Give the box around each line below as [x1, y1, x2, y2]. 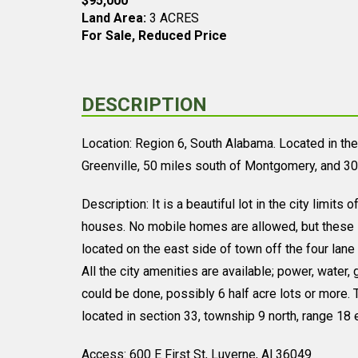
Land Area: [82, 10, 146, 26]
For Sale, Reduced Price [82, 28, 227, 43]
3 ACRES [146, 10, 199, 26]
